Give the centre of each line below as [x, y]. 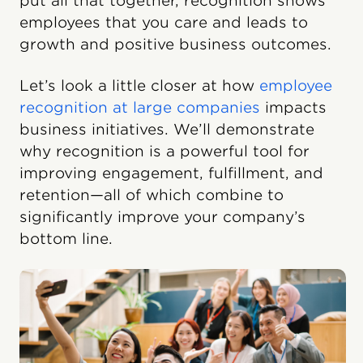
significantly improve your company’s [162, 217]
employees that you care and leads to [164, 22]
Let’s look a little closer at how [139, 85]
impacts [293, 107]
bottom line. [66, 239]
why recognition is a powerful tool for [164, 151]
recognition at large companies [140, 107]
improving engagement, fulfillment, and [171, 173]
